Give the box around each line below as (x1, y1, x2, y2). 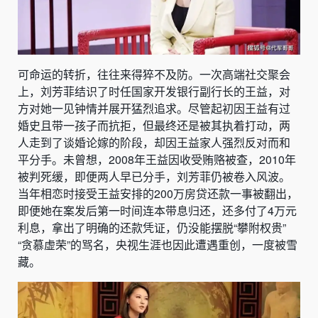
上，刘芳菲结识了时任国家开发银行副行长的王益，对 (18, 82, 290, 99)
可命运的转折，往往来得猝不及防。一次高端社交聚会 (18, 65, 290, 82)
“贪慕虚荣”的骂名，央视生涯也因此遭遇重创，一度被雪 (18, 236, 297, 253)
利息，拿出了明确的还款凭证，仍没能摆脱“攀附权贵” (18, 219, 286, 236)
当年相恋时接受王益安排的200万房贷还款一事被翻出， (18, 185, 298, 202)
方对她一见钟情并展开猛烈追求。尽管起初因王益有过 (18, 99, 290, 116)
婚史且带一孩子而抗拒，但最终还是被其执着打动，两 (18, 116, 290, 133)
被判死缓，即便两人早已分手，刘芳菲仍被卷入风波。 (18, 168, 290, 185)
